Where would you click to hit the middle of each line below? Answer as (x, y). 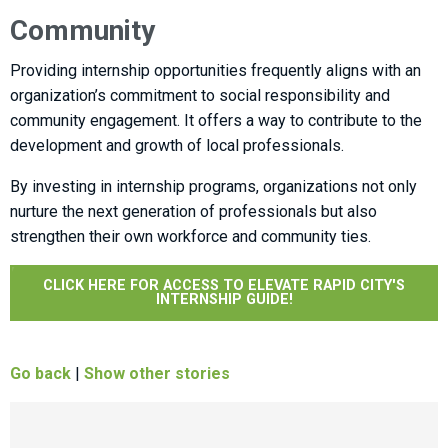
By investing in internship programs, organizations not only (213, 186)
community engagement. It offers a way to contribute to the (216, 120)
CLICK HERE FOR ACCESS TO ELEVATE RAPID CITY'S (224, 285)
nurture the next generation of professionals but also (193, 211)
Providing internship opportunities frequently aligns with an (215, 70)
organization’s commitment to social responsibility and (200, 95)
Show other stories (157, 374)
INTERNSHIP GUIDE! (224, 299)
